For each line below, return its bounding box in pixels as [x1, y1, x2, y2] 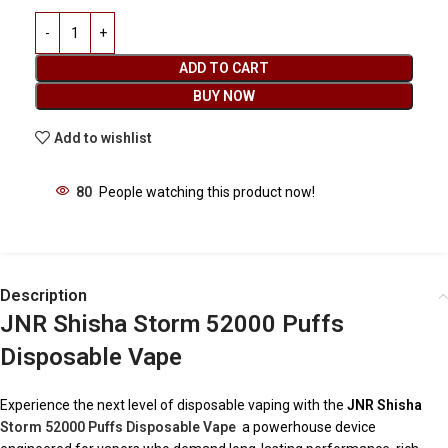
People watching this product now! [99, 184, 315, 200]
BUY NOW [193, 88, 255, 104]
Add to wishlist [54, 130, 153, 146]
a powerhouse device [236, 419, 376, 435]
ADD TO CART [179, 60, 269, 76]
